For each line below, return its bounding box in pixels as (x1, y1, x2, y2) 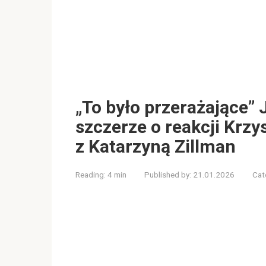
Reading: (75, 169, 106, 179)
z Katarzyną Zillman (75, 135, 236, 157)
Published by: (144, 169, 191, 179)
